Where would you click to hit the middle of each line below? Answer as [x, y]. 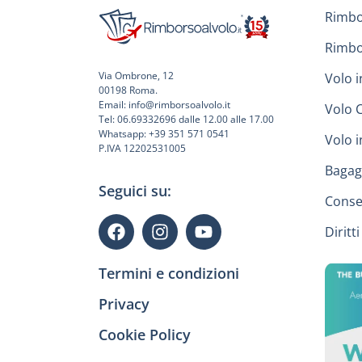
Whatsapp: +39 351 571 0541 [164, 133]
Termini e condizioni [169, 274]
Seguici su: [135, 191]
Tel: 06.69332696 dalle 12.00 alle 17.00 [186, 119]
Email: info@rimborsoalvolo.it [164, 104]
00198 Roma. [128, 90]
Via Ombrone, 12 [136, 75]
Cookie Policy [145, 335]
